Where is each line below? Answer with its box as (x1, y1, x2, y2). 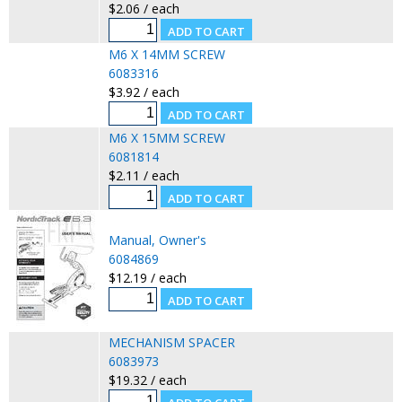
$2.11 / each (108, 166, 179, 184)
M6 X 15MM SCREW (108, 128, 225, 146)
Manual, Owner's (108, 231, 206, 249)
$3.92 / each (108, 83, 179, 100)
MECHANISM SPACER (108, 333, 235, 351)
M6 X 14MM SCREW (108, 45, 225, 63)
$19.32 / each (108, 371, 187, 389)
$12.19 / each (108, 268, 187, 286)
